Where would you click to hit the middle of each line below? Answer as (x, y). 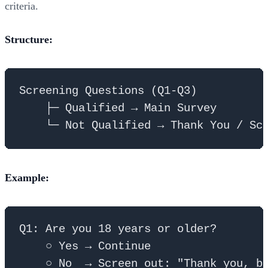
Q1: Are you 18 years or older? (118, 229)
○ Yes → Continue (85, 246)
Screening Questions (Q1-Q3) (108, 91)
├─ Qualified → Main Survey (118, 108)
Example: (27, 177)
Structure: (29, 39)
